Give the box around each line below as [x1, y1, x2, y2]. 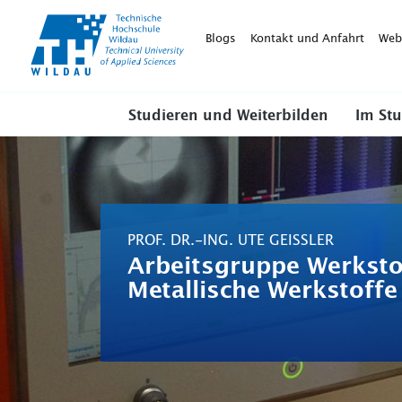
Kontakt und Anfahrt [250, 32, 364, 45]
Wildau [186, 30, 220, 40]
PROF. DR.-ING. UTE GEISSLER [127, 232, 325, 248]
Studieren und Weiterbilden [128, 109, 328, 123]
